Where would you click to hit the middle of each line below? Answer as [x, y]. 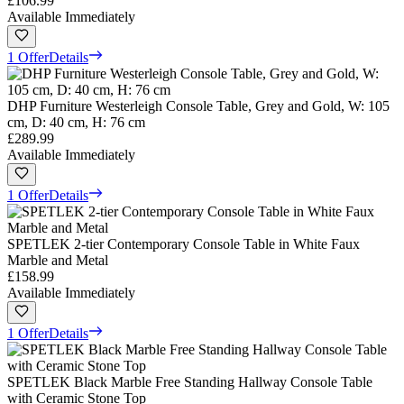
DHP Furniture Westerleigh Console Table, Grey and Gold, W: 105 [198, 106]
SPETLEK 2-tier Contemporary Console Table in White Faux [184, 243]
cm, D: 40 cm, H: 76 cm [76, 122]
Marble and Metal [58, 260]
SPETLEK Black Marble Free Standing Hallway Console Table [190, 381]
